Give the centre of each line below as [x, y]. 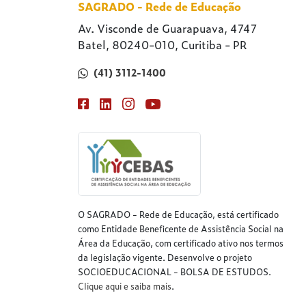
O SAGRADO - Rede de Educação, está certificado [178, 214]
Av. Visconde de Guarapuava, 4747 [167, 28]
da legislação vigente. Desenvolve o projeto [165, 258]
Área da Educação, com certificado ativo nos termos [181, 243]
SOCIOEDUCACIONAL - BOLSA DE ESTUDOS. [175, 272]
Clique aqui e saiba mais [125, 286]
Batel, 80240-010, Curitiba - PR [163, 45]
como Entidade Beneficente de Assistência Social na [181, 229]
